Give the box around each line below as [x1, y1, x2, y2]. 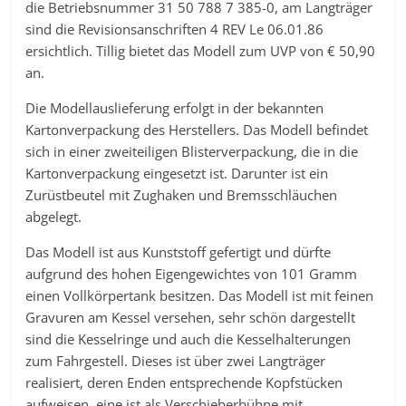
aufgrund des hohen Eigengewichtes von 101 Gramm [25, 265, 358, 283]
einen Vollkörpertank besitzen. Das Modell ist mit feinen [25, 286, 374, 304]
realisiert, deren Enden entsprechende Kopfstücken [25, 373, 343, 391]
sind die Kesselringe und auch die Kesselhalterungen [25, 330, 352, 348]
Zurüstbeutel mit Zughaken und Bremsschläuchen [25, 186, 338, 204]
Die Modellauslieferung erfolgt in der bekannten [25, 99, 324, 117]
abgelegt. [25, 208, 82, 226]
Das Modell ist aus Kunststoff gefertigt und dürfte [25, 243, 332, 261]
